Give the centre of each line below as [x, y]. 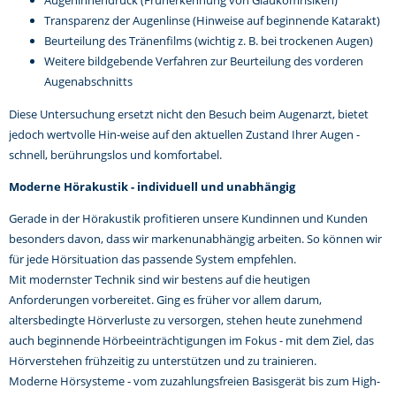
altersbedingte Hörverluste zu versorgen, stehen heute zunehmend [186, 320]
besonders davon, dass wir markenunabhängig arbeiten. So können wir [195, 239]
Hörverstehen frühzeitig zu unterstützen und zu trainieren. [163, 361]
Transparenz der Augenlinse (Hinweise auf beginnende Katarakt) [212, 21]
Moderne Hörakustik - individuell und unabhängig [152, 186]
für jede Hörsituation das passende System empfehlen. [152, 259]
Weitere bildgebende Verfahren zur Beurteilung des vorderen [204, 61]
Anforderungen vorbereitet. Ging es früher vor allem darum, [165, 300]
